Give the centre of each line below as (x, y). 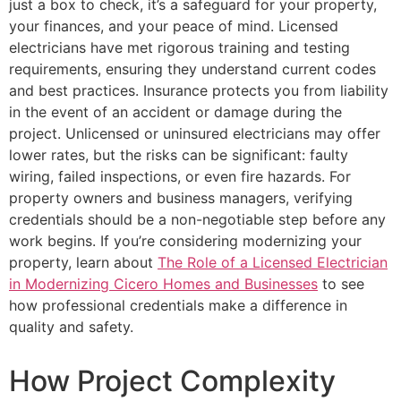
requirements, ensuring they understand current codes (192, 69)
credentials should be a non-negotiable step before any (197, 220)
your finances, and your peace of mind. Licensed (174, 26)
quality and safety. (71, 327)
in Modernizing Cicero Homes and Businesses (163, 284)
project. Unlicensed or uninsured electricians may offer (195, 134)
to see (341, 284)
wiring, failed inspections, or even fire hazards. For (180, 177)
